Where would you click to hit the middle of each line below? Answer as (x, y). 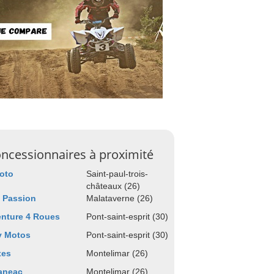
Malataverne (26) (120, 198)
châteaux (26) (113, 186)
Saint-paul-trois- (117, 174)
